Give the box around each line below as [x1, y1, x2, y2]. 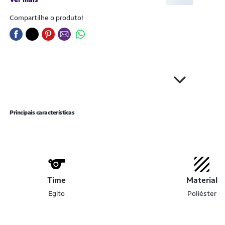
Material [186, 175, 218, 185]
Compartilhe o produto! [10, 14, 83, 22]
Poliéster [187, 189, 217, 197]
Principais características [10, 109, 74, 116]
